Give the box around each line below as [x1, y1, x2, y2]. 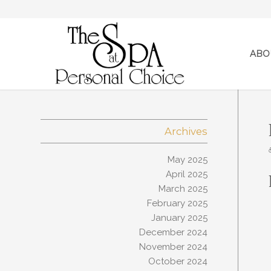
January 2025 [151, 212, 207, 223]
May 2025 [167, 154, 207, 165]
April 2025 [165, 169, 207, 180]
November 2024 [139, 241, 207, 252]
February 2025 [146, 198, 207, 209]
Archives [165, 125, 207, 137]
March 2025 [158, 183, 207, 194]
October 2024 [148, 256, 207, 267]
